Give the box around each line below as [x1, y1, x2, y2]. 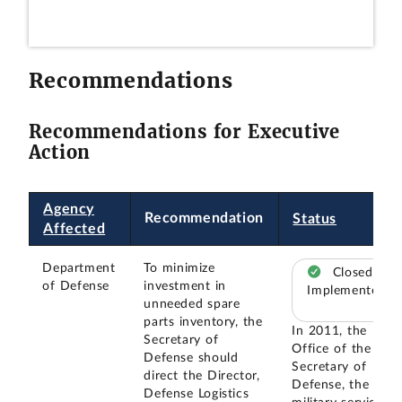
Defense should [144, 351, 239, 364]
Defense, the [292, 379, 370, 392]
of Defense [42, 279, 110, 293]
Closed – [332, 266, 386, 279]
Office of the [292, 343, 371, 356]
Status [293, 211, 337, 226]
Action [28, 142, 91, 164]
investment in [144, 279, 226, 293]
